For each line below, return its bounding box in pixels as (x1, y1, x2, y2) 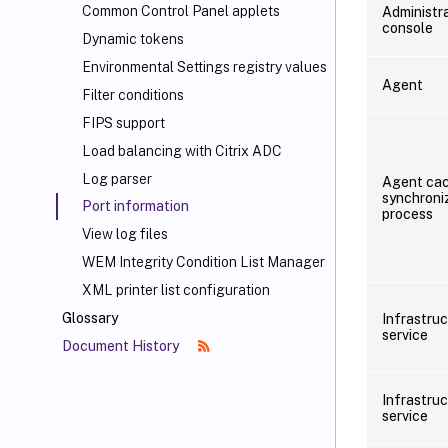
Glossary (62, 310, 118, 326)
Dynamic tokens (82, 31, 184, 47)
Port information (82, 198, 189, 214)
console (382, 19, 433, 36)
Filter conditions (82, 87, 184, 103)
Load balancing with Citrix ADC (82, 143, 282, 159)
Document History (62, 338, 182, 354)
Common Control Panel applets (82, 3, 280, 19)
